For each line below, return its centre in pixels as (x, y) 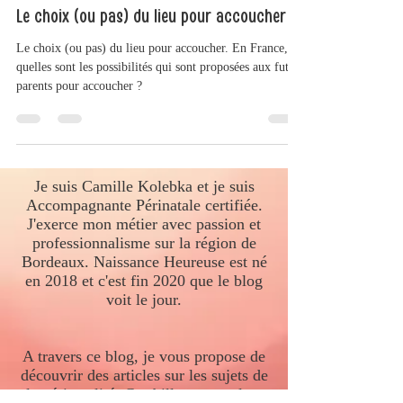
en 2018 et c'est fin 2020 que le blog (144, 317)
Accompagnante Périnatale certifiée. (144, 242)
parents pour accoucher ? (79, 122)
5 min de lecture (136, 16)
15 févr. (70, 16)
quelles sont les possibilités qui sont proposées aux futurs (160, 103)
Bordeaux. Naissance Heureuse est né (144, 298)
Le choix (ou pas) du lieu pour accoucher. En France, (152, 85)
